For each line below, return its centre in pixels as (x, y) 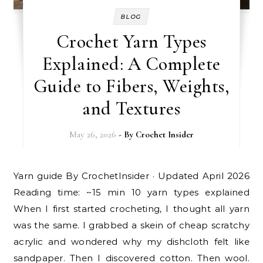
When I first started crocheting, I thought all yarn (131, 208)
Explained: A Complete (131, 63)
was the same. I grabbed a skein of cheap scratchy (131, 225)
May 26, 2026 (92, 134)
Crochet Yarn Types (131, 41)
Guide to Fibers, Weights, (131, 86)
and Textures (131, 108)
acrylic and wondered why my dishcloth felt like (131, 241)
